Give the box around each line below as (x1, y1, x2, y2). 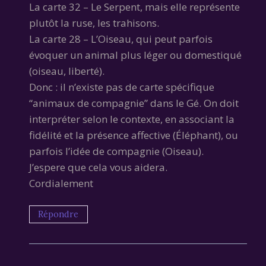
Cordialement (29, 176, 93, 191)
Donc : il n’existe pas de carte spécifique (29, 80, 214, 94)
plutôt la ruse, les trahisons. (29, 16, 159, 30)
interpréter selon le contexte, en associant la (29, 112, 235, 126)
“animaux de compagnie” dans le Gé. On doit (29, 96, 239, 110)
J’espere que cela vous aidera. (29, 160, 167, 175)
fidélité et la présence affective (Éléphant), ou (29, 128, 238, 142)
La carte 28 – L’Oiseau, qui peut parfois (29, 32, 213, 46)
